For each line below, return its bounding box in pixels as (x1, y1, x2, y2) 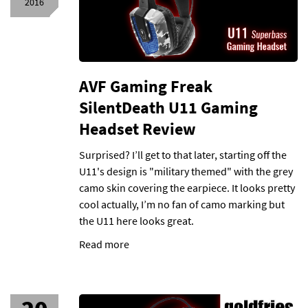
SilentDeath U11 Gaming (79, 97, 258, 118)
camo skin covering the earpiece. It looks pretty (79, 181, 295, 195)
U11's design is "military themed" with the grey (79, 164, 293, 178)
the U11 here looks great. (79, 214, 194, 228)
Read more (79, 237, 129, 251)
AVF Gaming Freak (79, 76, 212, 97)
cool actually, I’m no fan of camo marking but (79, 197, 285, 211)
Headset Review (79, 118, 196, 140)
